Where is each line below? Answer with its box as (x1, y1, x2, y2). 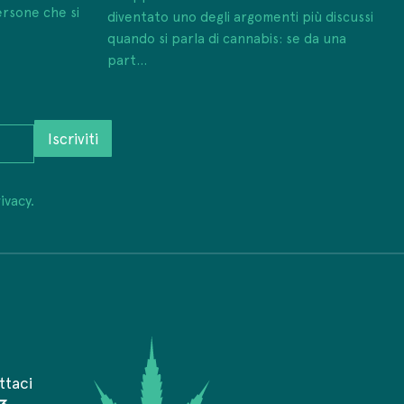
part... (107, 50, 148, 69)
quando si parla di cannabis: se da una (107, 28, 347, 48)
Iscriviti (47, 127, 98, 150)
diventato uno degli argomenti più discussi (107, 6, 374, 26)
